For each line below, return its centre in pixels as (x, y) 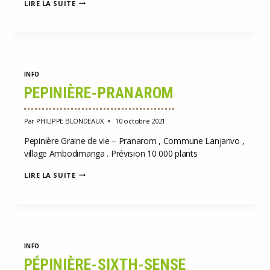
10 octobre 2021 (140, 121)
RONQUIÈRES (99, 29)
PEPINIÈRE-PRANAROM (99, 93)
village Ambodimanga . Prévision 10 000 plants (115, 153)
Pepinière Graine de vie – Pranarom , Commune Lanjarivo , (134, 140)
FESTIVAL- (93, 19)
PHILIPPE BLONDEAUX (70, 121)
